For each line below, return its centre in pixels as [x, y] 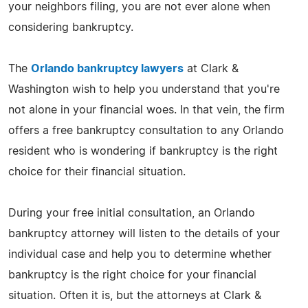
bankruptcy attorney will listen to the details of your [144, 233]
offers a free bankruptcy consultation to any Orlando [146, 130]
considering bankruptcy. [71, 27]
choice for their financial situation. [97, 172]
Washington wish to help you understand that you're [144, 89]
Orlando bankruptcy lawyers [107, 68]
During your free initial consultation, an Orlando [132, 213]
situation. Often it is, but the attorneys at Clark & [135, 295]
